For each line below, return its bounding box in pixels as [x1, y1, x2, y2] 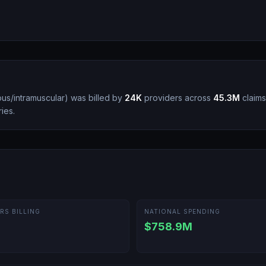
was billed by [68, 93, 122, 103]
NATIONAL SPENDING [144, 208, 220, 215]
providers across [142, 93, 211, 103]
